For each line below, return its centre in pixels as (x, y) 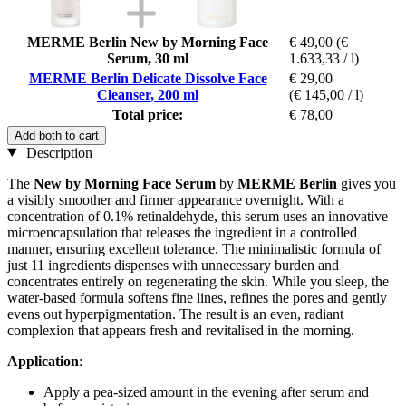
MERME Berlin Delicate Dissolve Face (148, 78)
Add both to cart (57, 135)
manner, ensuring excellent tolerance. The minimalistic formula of (194, 248)
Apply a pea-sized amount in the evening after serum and (206, 391)
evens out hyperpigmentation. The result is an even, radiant (175, 314)
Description (57, 152)
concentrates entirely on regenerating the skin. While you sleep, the (198, 281)
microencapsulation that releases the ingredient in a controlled (182, 232)
